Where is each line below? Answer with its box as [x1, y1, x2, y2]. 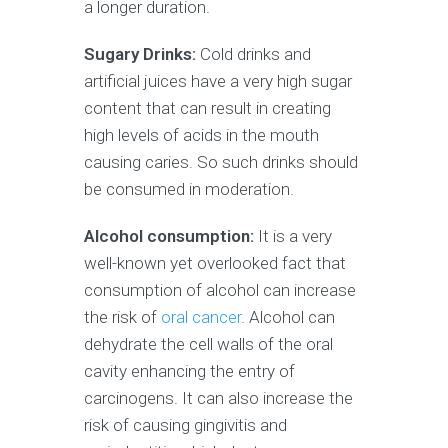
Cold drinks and [196, 43, 311, 64]
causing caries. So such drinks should [84, 151, 358, 172]
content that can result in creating [84, 97, 331, 118]
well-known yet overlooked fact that [84, 252, 346, 273]
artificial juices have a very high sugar [84, 70, 352, 91]
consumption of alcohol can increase [84, 279, 356, 300]
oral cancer [161, 306, 241, 327]
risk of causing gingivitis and [84, 414, 287, 435]
